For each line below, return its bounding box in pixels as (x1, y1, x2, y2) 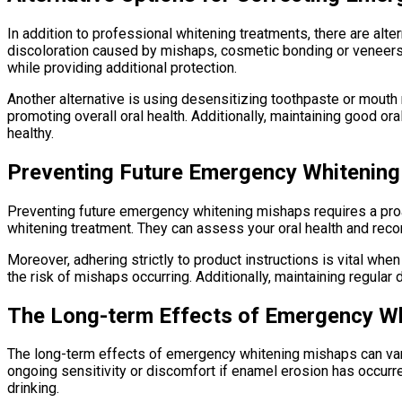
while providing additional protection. (7, 58, 237, 76)
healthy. (7, 124, 54, 142)
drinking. (7, 380, 59, 398)
